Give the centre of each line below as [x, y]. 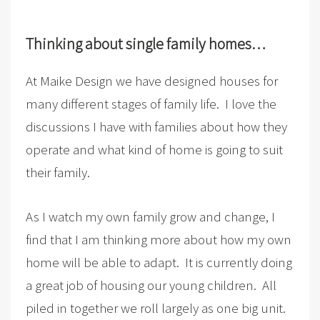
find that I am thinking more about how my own [158, 239]
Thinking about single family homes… [145, 43]
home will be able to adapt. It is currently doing [159, 262]
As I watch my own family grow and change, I [150, 216]
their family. [57, 172]
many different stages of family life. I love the [151, 103]
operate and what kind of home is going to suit [154, 149]
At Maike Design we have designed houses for [151, 80]
